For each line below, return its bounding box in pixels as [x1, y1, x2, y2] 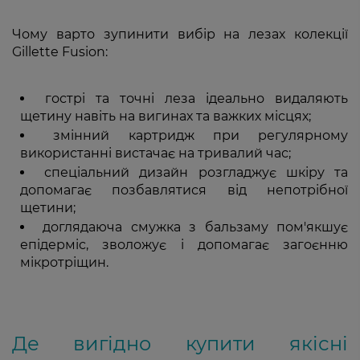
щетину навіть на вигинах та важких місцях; [20, 108, 311, 124]
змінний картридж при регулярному [53, 127, 348, 143]
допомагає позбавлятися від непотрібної [20, 182, 348, 198]
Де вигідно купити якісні [12, 331, 348, 355]
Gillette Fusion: [12, 43, 108, 59]
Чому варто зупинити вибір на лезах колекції [12, 26, 348, 42]
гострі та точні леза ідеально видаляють [45, 90, 348, 106]
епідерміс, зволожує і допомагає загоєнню [20, 236, 348, 252]
